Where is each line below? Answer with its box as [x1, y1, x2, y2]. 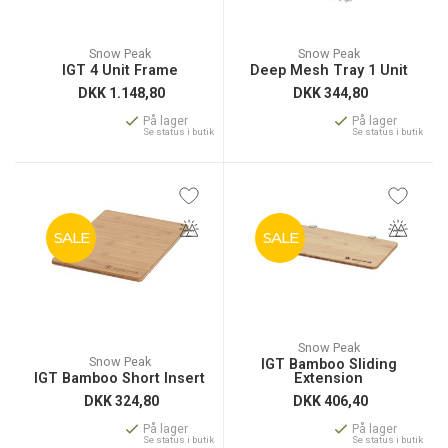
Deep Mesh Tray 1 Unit [249, 62, 408, 79]
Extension [294, 370, 363, 387]
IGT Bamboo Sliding [260, 356, 397, 373]
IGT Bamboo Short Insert [34, 370, 205, 387]
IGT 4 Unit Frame [61, 62, 178, 79]
